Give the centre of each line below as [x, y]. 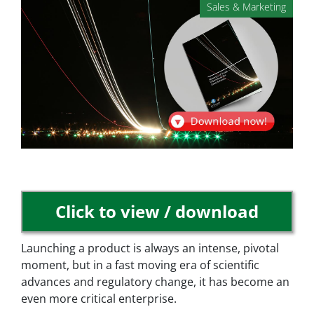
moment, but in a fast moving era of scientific [140, 265]
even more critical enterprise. [99, 299]
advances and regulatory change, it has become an [155, 282]
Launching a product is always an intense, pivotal [150, 248]
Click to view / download [157, 212]
